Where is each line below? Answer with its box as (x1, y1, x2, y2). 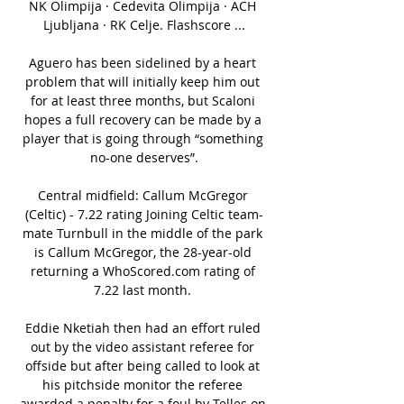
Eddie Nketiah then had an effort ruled (24, 318, 261, 336)
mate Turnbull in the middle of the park (23, 224, 262, 242)
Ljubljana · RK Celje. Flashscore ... (43, 15, 245, 33)
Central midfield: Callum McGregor (37, 186, 248, 204)
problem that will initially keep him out (25, 72, 260, 90)
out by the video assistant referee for (31, 337, 254, 355)
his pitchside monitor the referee (42, 375, 243, 393)
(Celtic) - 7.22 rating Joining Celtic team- (25, 205, 263, 223)
